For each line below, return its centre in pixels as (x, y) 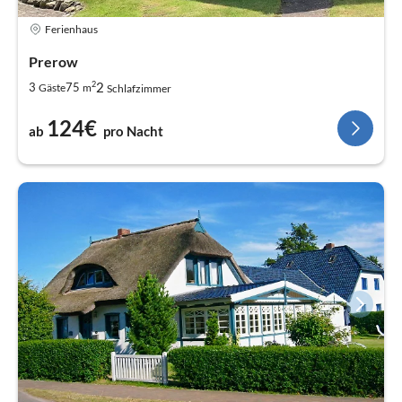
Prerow (53, 62)
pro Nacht (133, 131)
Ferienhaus (71, 29)
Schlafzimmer (139, 89)
